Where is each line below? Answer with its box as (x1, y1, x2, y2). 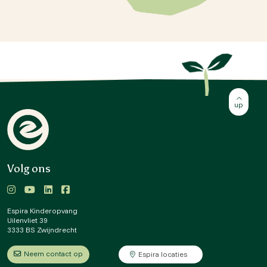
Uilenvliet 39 (7, 216, 48, 225)
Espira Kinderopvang (7, 206, 77, 216)
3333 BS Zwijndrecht (7, 225, 77, 235)
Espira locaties (138, 250, 188, 259)
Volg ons (7, 162, 51, 176)
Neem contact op (24, 249, 83, 259)
